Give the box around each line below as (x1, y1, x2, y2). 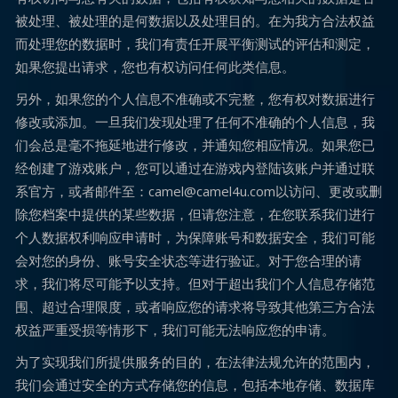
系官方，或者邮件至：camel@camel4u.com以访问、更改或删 (15, 182, 382, 200)
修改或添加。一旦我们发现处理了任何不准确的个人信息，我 (15, 113, 375, 131)
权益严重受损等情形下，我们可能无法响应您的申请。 (15, 321, 335, 338)
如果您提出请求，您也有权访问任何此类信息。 (15, 58, 295, 76)
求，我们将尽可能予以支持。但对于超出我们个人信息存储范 (15, 275, 375, 292)
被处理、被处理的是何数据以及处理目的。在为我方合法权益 (15, 12, 375, 29)
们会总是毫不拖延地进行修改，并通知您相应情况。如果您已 (15, 136, 375, 154)
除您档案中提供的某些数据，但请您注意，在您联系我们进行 (15, 205, 375, 223)
